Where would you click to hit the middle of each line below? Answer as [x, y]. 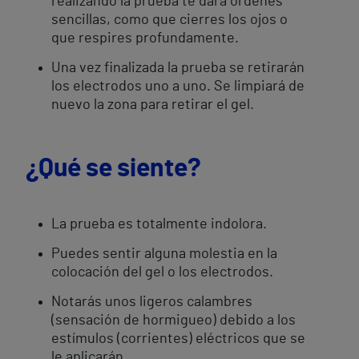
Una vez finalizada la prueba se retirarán [178, 68]
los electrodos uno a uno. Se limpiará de [178, 87]
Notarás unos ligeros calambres [152, 302]
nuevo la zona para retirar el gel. [153, 105]
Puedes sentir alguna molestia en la [164, 254]
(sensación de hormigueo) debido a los [173, 321]
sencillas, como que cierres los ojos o [169, 20]
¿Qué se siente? [113, 168]
